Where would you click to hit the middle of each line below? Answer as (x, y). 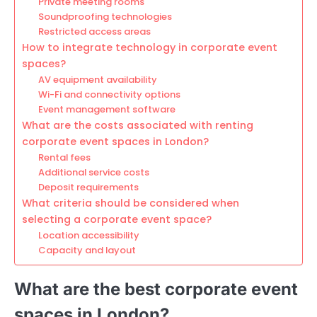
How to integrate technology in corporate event (150, 48)
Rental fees (64, 158)
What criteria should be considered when (131, 203)
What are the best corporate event (156, 289)
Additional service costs (93, 173)
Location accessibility (88, 236)
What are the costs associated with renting (138, 126)
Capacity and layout (87, 250)
